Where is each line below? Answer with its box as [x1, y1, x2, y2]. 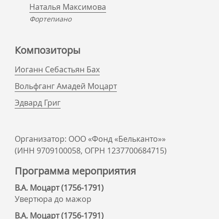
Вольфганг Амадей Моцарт [15, 81, 117, 91]
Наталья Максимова [29, 1, 106, 12]
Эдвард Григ [15, 97, 61, 108]
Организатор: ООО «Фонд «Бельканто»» [15, 133, 166, 144]
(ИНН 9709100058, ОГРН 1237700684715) [15, 145, 167, 156]
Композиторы [15, 44, 80, 57]
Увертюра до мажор [15, 194, 91, 204]
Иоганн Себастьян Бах [15, 64, 100, 75]
